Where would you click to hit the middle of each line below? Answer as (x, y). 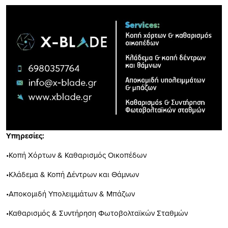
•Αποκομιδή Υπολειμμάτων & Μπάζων (70, 193)
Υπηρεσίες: (26, 136)
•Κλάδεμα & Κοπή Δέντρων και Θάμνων (73, 174)
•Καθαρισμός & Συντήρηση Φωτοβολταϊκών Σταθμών (97, 213)
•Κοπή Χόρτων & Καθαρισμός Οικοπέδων (76, 155)
